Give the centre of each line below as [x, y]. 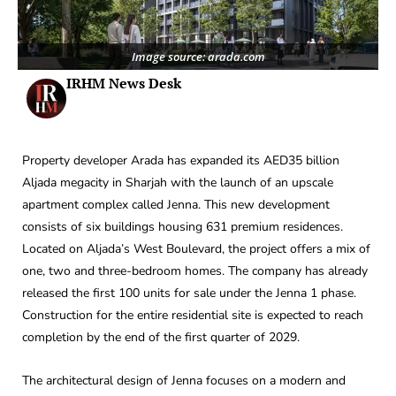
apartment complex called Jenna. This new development [176, 204]
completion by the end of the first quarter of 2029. [161, 337]
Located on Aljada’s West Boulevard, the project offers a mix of [196, 248]
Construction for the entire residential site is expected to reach [193, 315]
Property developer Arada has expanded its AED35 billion [181, 160]
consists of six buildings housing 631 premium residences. [183, 226]
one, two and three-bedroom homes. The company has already [195, 270]
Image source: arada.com [198, 56]
